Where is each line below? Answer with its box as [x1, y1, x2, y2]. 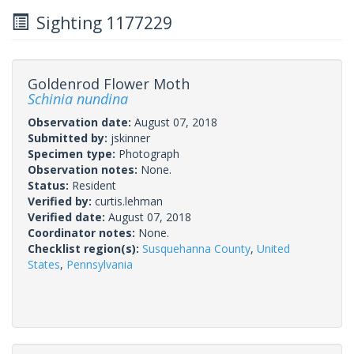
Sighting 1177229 [28, 11, 172, 34]
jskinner [111, 130, 150, 145]
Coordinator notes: [28, 224, 138, 240]
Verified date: [28, 209, 108, 224]
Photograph [119, 145, 179, 161]
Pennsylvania [66, 256, 133, 272]
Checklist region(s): [28, 240, 142, 256]
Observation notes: [28, 161, 141, 177]
